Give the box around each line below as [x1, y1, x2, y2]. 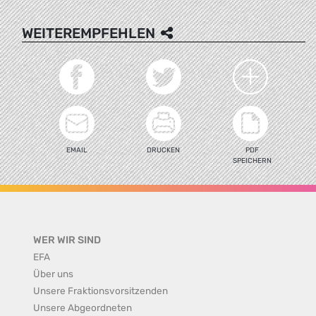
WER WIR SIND [33, 233, 101, 246]
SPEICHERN [233, 156, 272, 165]
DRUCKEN [147, 145, 181, 154]
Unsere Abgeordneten [33, 301, 132, 313]
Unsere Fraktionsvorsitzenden [33, 284, 168, 296]
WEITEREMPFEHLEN [22, 24, 155, 42]
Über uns [33, 267, 73, 279]
